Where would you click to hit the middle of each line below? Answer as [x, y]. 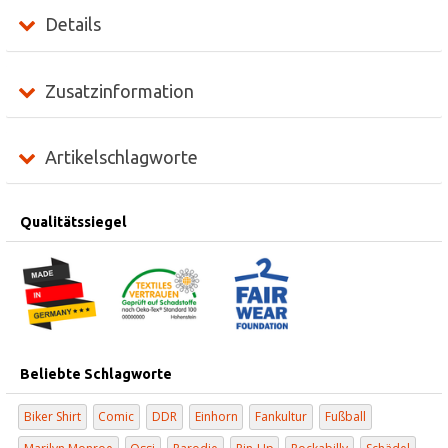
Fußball [345, 417]
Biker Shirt [52, 417]
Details [73, 24]
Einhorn [216, 417]
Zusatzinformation [119, 90]
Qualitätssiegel [74, 221]
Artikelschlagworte [121, 156]
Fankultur [281, 417]
